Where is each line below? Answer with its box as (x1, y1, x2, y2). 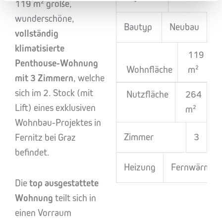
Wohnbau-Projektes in (15, 117, 101, 128)
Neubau (169, 21, 199, 33)
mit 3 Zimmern (15, 72, 73, 84)
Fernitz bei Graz (15, 132, 76, 143)
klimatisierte (15, 43, 64, 54)
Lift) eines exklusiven (15, 102, 96, 113)
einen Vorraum (15, 207, 71, 219)
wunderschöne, (15, 13, 74, 24)
